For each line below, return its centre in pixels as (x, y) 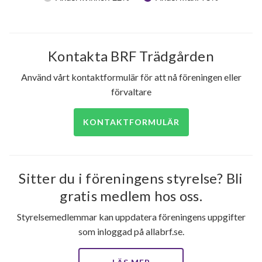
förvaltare (131, 91)
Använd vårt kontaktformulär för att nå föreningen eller (131, 77)
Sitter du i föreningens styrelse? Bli (131, 178)
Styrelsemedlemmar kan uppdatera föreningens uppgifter (131, 216)
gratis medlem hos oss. (131, 195)
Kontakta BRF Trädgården (131, 56)
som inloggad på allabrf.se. (131, 231)
